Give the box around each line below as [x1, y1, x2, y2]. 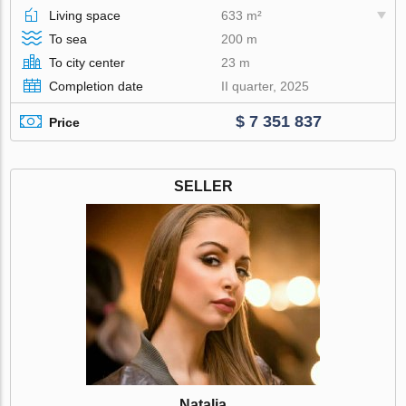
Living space [49, 8, 121, 24]
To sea [49, 32, 88, 47]
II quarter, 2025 [221, 79, 310, 94]
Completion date [49, 79, 144, 94]
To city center [49, 55, 126, 71]
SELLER [173, 179, 233, 195]
